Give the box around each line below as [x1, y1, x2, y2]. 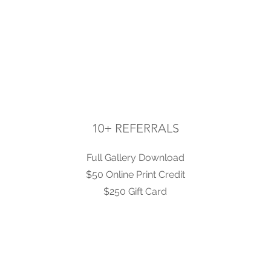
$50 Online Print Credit [85, 169, 185, 180]
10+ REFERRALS [92, 121, 179, 135]
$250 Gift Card [103, 186, 167, 197]
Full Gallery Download [86, 152, 184, 163]
